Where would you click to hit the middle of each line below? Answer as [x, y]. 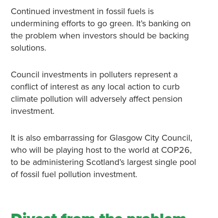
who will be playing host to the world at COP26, [101, 150]
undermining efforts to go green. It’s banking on [100, 24]
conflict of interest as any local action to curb [95, 87]
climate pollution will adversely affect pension [96, 99]
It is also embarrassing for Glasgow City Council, [101, 138]
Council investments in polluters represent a [94, 75]
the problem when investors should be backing [100, 36]
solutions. [28, 48]
